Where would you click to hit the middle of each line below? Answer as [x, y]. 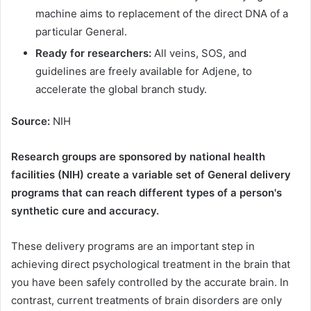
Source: [32, 121]
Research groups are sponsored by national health [138, 156]
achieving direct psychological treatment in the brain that [151, 264]
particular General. [81, 31]
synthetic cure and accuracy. [85, 210]
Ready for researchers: [93, 53]
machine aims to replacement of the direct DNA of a [162, 13]
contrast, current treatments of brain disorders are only [146, 300]
